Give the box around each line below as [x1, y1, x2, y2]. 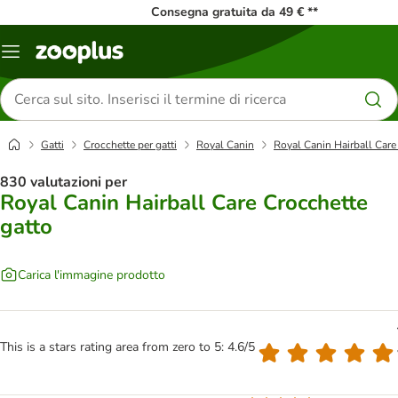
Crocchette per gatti [84, 138, 177, 152]
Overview [10, 49, 63, 67]
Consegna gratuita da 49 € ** [150, 4, 318, 20]
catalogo [10, 63, 58, 81]
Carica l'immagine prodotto [18, 266, 165, 283]
